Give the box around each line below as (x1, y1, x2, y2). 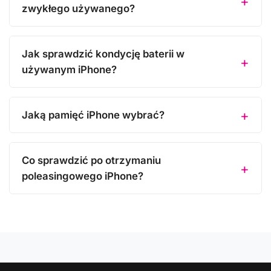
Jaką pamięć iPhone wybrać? (22, 109, 165, 121)
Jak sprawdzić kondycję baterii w (22, 48, 184, 60)
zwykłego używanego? (22, 2, 135, 15)
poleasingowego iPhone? (22, 170, 143, 182)
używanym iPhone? (22, 64, 117, 76)
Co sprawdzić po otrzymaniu (22, 154, 161, 166)
